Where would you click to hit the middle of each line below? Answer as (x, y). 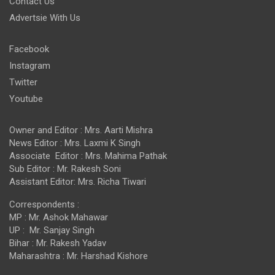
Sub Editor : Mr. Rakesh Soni (65, 168)
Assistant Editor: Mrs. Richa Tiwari (78, 181)
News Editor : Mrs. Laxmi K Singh (75, 143)
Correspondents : (44, 204)
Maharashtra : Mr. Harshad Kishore (79, 256)
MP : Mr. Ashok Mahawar (59, 217)
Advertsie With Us (45, 17)
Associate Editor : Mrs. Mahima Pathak (88, 156)
